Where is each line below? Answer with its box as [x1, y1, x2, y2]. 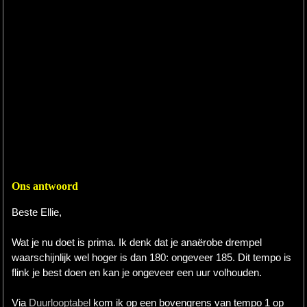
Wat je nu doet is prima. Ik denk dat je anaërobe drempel [12, 236, 262, 249]
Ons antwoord [12, 180, 78, 193]
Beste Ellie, [12, 206, 62, 219]
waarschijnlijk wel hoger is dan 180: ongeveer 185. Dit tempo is [12, 251, 291, 264]
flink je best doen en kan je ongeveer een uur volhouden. [12, 267, 262, 279]
